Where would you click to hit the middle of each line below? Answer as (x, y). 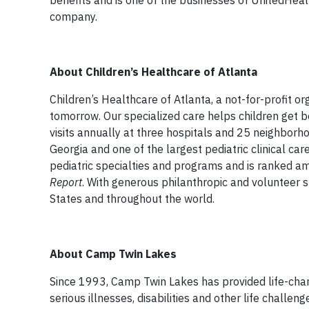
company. (73, 17)
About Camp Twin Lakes (113, 254)
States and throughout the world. (132, 199)
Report (66, 182)
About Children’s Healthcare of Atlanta (153, 72)
